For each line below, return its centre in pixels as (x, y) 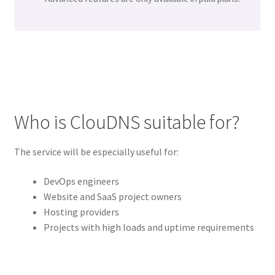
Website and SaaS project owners (112, 196)
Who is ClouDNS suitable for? (127, 122)
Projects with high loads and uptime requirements (149, 227)
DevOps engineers (81, 181)
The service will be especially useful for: (96, 152)
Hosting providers (81, 211)
